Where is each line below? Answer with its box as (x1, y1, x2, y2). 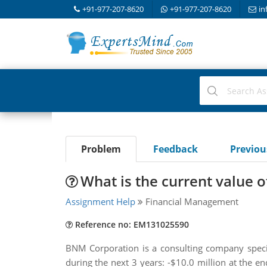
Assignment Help (65, 195, 135, 207)
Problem (80, 142, 121, 156)
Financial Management (142, 195, 238, 207)
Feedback (153, 142, 198, 156)
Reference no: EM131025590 (72, 219, 189, 230)
